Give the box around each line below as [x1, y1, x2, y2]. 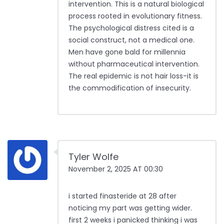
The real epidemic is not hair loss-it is [68, 71, 198, 81]
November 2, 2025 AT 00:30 [68, 164, 163, 174]
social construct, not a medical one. [68, 35, 194, 45]
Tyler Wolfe [68, 150, 118, 163]
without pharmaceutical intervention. [68, 59, 199, 69]
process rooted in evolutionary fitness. [68, 11, 202, 21]
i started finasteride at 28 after [68, 191, 176, 201]
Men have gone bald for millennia [68, 47, 185, 57]
